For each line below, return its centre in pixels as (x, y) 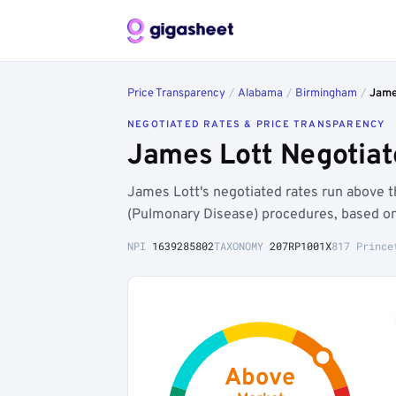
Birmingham (326, 94)
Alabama (260, 94)
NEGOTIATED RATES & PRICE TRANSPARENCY (256, 125)
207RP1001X (301, 246)
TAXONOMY (242, 246)
